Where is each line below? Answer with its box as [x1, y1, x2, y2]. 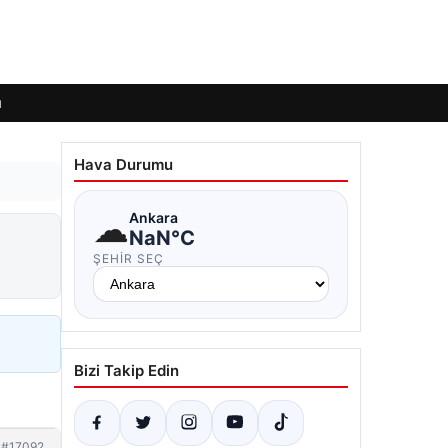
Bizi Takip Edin [74, 361, 179, 380]
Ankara [129, 208, 178, 226]
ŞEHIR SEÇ [93, 251, 164, 266]
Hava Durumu [74, 155, 173, 174]
